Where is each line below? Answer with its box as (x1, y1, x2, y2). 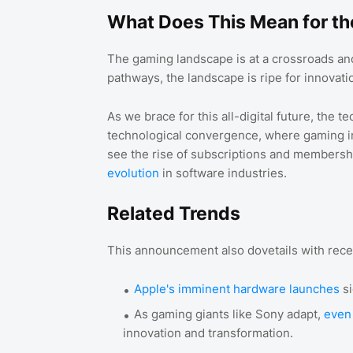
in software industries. (158, 165, 287, 181)
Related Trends (106, 203, 240, 225)
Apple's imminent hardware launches (133, 281, 340, 297)
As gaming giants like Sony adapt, (133, 307, 324, 322)
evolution (106, 165, 159, 181)
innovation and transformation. (122, 325, 293, 341)
